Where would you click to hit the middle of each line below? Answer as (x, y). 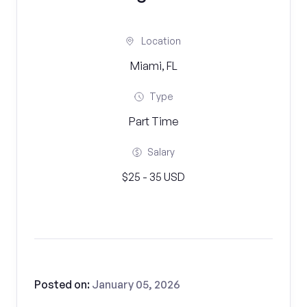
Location (161, 41)
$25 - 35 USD (153, 177)
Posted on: (63, 284)
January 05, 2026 (136, 284)
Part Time (153, 121)
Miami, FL (153, 66)
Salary (161, 152)
